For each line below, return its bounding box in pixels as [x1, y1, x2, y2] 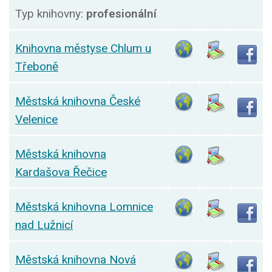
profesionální [86, 7, 157, 21]
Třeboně [15, 59, 58, 74]
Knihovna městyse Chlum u [15, 41, 151, 56]
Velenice [15, 112, 58, 127]
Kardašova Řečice [15, 165, 107, 180]
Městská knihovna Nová [15, 253, 136, 267]
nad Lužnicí [15, 218, 73, 233]
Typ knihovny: [15, 7, 86, 21]
